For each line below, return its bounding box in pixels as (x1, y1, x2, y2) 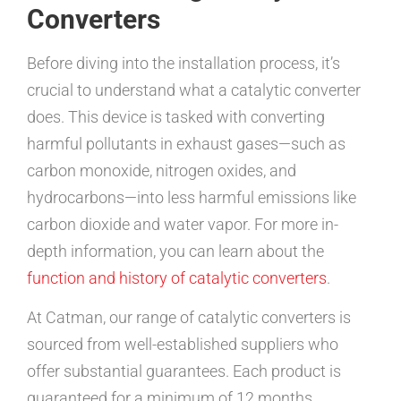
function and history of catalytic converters (27, 269, 327, 287)
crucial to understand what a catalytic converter (27, 81, 361, 99)
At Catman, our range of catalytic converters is (27, 308, 351, 328)
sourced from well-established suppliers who (27, 335, 338, 354)
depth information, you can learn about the (27, 242, 324, 260)
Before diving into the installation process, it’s (27, 54, 340, 73)
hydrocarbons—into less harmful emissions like (27, 188, 356, 207)
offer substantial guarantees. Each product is (27, 362, 341, 381)
